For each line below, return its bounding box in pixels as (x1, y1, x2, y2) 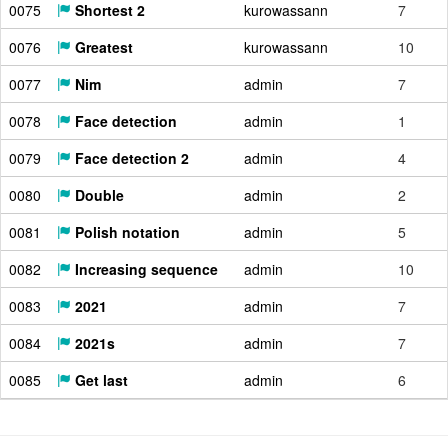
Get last (71, 370, 128, 390)
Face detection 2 (71, 148, 189, 168)
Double (71, 185, 124, 205)
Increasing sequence (71, 259, 218, 279)
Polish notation (71, 222, 180, 242)
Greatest (71, 37, 133, 57)
